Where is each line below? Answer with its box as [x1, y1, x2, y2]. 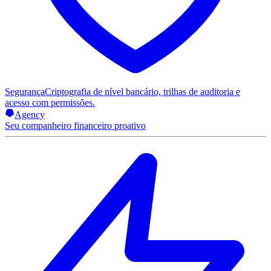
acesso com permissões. [5, 97, 95, 108]
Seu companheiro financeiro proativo [5, 120, 146, 131]
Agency [15, 109, 45, 120]
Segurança [5, 87, 45, 97]
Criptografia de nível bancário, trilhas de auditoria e [45, 87, 240, 97]
